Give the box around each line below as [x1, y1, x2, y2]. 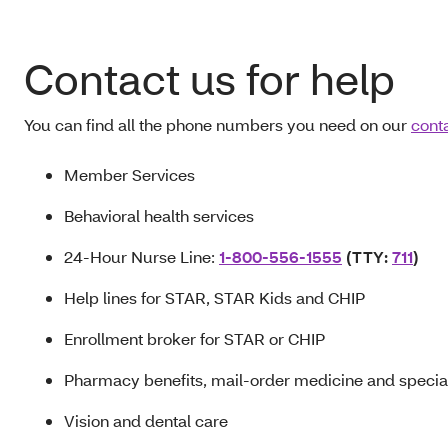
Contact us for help [24, 52, 395, 106]
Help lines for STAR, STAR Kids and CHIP [64, 287, 365, 308]
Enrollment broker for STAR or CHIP [64, 328, 325, 349]
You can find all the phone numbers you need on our [24, 114, 411, 135]
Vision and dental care [64, 410, 228, 431]
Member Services [64, 164, 195, 185]
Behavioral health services [64, 205, 254, 226]
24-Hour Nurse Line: [64, 246, 219, 267]
